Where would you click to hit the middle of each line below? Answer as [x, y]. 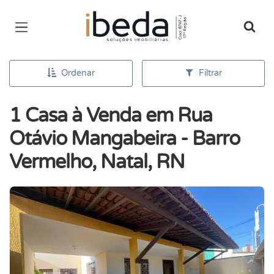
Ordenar [78, 73]
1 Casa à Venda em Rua [111, 116]
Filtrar [210, 73]
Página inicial [118, 18]
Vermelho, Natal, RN [97, 162]
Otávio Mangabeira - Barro [124, 139]
